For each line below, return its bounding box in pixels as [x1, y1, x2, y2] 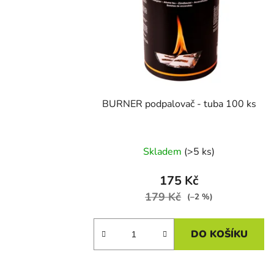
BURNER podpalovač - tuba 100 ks [102, 97, 256, 111]
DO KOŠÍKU [191, 227, 248, 241]
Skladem [143, 144, 185, 158]
